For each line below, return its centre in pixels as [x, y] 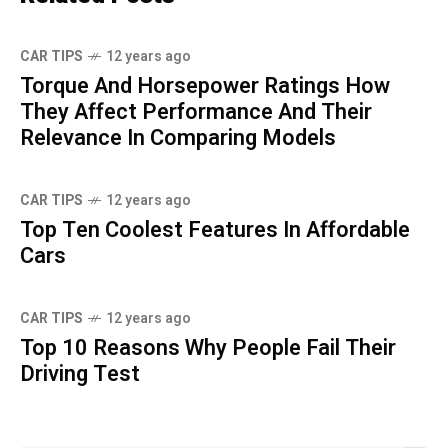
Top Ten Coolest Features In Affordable [215, 230]
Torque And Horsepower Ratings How [205, 86]
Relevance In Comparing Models [178, 138]
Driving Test [80, 374]
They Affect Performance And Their [196, 112]
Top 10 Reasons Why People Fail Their [208, 348]
